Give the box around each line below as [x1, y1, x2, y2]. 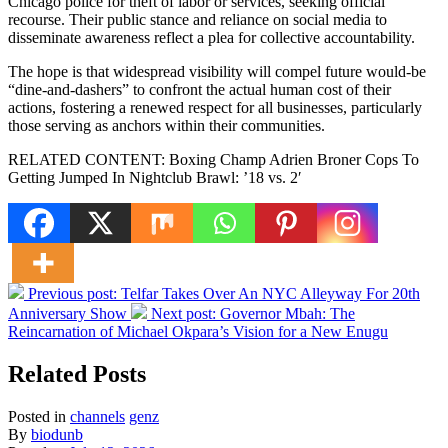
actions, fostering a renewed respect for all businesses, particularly [8, 98, 422, 116]
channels [70, 407, 125, 425]
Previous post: [28, 284, 121, 302]
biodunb [31, 425, 83, 443]
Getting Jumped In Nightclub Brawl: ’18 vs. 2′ [8, 168, 302, 186]
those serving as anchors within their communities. [8, 116, 325, 134]
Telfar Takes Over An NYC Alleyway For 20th [121, 284, 420, 302]
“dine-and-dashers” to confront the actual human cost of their [8, 80, 391, 98]
